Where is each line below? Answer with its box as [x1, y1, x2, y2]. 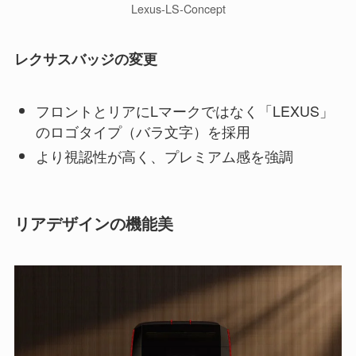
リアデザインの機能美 [14, 211, 173, 234]
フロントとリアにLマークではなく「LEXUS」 [35, 100, 334, 122]
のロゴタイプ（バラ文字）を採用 [35, 121, 250, 142]
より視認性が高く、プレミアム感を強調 [35, 145, 293, 166]
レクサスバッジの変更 [14, 48, 157, 70]
